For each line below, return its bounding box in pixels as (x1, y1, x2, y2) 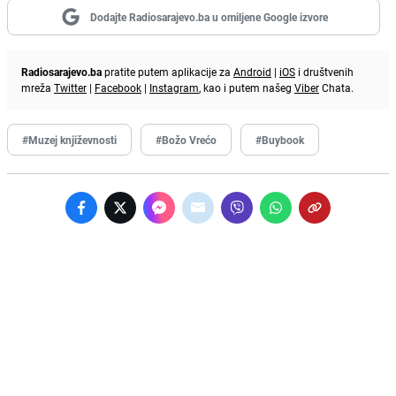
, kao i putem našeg (199, 80, 294, 95)
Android (233, 64, 271, 79)
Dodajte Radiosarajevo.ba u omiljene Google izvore (89, 9, 328, 24)
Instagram (149, 80, 199, 95)
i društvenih (295, 64, 354, 79)
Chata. (319, 80, 354, 95)
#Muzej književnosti (22, 132, 117, 147)
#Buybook (255, 132, 304, 147)
